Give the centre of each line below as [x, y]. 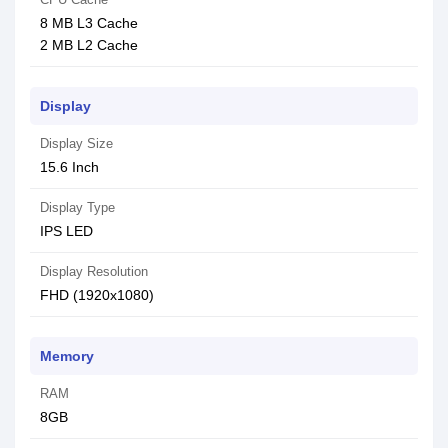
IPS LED [66, 231]
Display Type [77, 207]
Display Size [76, 143]
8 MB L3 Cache [89, 23]
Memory [67, 356]
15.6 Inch [69, 167]
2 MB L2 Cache [89, 45]
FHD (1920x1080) [97, 295]
